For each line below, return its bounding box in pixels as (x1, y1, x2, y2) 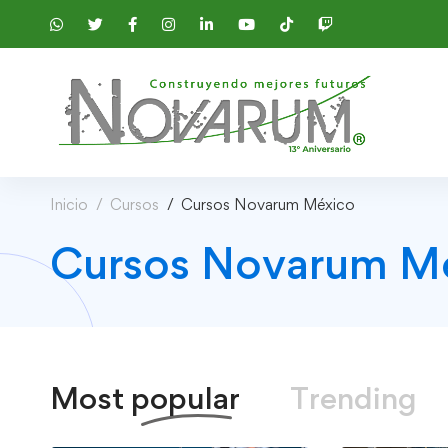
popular (131, 378, 240, 416)
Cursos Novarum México (181, 194, 355, 214)
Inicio (50, 194, 88, 214)
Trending (290, 378, 417, 416)
